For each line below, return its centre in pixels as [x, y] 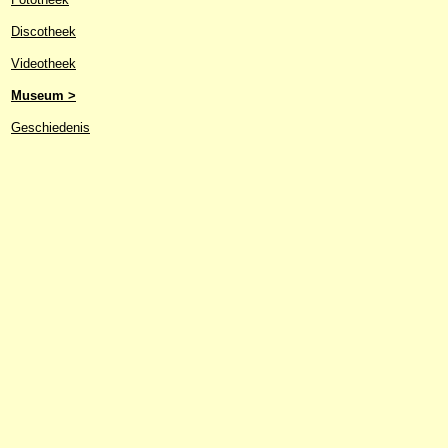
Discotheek [43, 32]
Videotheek [43, 63]
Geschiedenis [50, 127]
